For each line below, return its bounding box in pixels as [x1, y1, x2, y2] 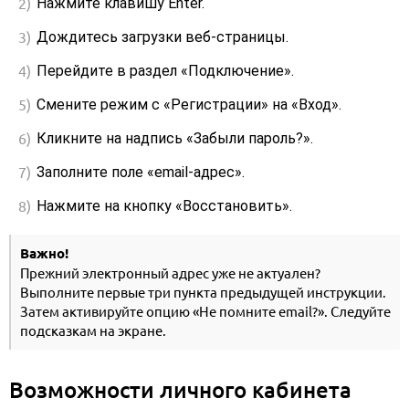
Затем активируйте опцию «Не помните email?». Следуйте [20, 304, 391, 320]
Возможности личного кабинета [9, 376, 351, 404]
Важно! [20, 246, 68, 263]
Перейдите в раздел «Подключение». [37, 62, 294, 80]
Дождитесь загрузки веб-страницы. [37, 28, 288, 47]
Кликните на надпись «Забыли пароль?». [37, 130, 313, 148]
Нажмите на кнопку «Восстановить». [37, 197, 292, 215]
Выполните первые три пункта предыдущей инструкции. [20, 285, 386, 301]
